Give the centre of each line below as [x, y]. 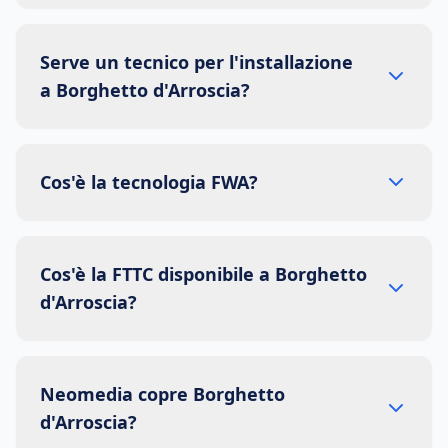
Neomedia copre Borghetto [162, 394]
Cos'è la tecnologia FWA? [149, 182]
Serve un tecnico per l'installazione [196, 62]
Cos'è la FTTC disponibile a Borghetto [203, 274]
